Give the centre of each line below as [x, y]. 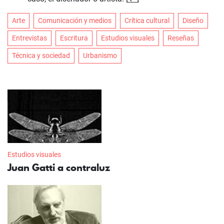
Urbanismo [100, 55]
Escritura [74, 38]
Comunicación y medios [75, 20]
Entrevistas [29, 38]
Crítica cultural [147, 20]
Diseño [193, 20]
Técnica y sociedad [41, 55]
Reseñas [181, 38]
